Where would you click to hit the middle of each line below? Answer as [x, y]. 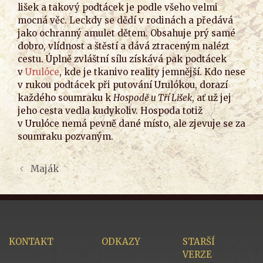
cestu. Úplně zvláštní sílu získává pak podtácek [122, 59]
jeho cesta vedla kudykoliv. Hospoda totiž [110, 110]
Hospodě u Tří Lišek [153, 97]
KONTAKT [31, 241]
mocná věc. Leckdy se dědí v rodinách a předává [125, 20]
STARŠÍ [198, 241]
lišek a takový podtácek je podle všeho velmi [118, 7]
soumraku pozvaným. [65, 136]
